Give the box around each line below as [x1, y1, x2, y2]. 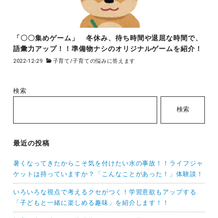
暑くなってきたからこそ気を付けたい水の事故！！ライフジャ [13, 160, 204, 167]
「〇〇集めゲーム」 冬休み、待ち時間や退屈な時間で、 [13, 34, 203, 42]
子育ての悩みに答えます [73, 57, 136, 64]
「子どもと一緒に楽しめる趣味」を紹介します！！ [13, 199, 170, 207]
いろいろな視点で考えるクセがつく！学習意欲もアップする [13, 188, 197, 196]
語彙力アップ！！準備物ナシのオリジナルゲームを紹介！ [13, 44, 203, 53]
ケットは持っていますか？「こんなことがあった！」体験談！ [13, 170, 204, 178]
